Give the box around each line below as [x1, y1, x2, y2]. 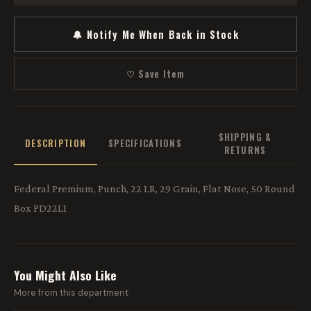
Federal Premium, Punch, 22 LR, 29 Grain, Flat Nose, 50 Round [14, 182, 295, 194]
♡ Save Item [126, 66, 185, 81]
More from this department [14, 286, 128, 299]
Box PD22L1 [14, 201, 67, 214]
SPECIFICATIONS [108, 137, 182, 151]
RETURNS [224, 143, 267, 157]
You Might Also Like [14, 265, 117, 284]
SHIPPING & [218, 130, 272, 144]
